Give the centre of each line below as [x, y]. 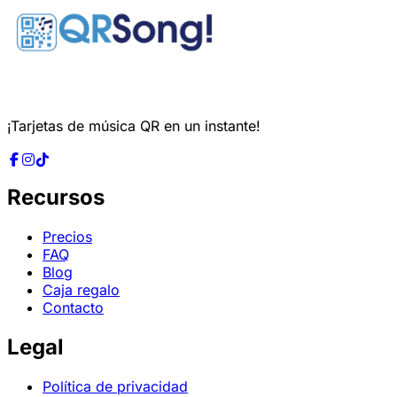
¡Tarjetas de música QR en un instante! [134, 126]
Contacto [73, 307]
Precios [67, 236]
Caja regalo [81, 289]
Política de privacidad [115, 386]
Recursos [56, 198]
